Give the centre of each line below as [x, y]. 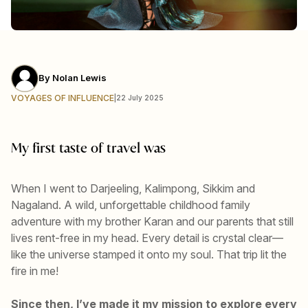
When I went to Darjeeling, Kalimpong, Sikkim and [133, 188]
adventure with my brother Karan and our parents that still [152, 221]
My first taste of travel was [88, 148]
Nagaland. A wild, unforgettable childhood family [131, 205]
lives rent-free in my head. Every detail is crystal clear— [147, 238]
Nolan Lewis [79, 78]
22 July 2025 [140, 98]
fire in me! [35, 271]
